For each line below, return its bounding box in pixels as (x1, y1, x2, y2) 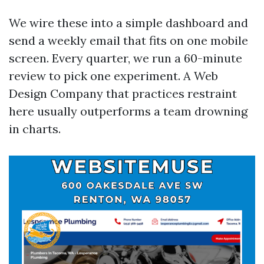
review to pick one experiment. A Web (9, 68, 218, 83)
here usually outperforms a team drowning (9, 104, 247, 118)
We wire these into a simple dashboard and (9, 15, 248, 30)
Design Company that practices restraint (9, 86, 237, 101)
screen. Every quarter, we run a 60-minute (9, 51, 242, 65)
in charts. (9, 121, 61, 136)
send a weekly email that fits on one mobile (9, 33, 248, 48)
